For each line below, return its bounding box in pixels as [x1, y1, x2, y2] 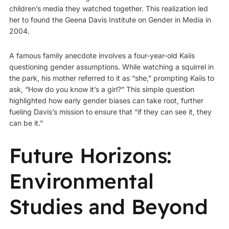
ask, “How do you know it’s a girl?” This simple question [9, 85, 194, 94]
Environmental [9, 168, 154, 194]
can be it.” [9, 119, 43, 128]
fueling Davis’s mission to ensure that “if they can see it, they [9, 107, 212, 117]
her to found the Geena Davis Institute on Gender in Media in [9, 15, 211, 25]
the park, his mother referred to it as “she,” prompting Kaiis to [9, 74, 214, 83]
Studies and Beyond [9, 193, 208, 219]
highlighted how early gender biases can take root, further [9, 96, 203, 105]
